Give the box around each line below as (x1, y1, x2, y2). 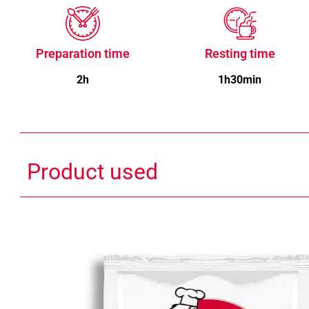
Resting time (204, 46, 275, 61)
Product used (26, 158, 158, 185)
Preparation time (35, 46, 130, 61)
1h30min (218, 72, 262, 86)
